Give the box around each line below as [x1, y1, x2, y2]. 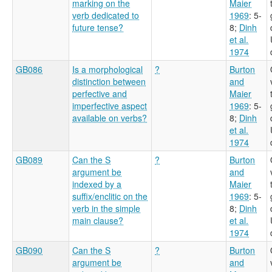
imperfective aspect [72, 99, 147, 112]
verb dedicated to [72, 8, 139, 21]
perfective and [72, 87, 127, 100]
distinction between [72, 75, 146, 87]
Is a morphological [72, 63, 143, 75]
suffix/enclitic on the [72, 189, 148, 202]
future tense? [72, 21, 123, 33]
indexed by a [72, 177, 121, 190]
